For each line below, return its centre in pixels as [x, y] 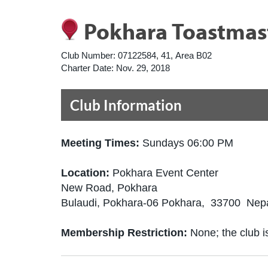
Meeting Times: [102, 143]
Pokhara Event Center [165, 173]
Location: [87, 173]
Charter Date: [87, 68]
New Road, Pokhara [109, 188]
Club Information [126, 105]
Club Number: [88, 55]
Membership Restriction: [124, 233]
